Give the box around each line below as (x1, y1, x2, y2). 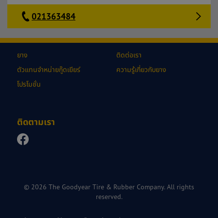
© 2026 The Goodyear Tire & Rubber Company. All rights (24, 182, 194, 191)
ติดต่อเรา (116, 51, 142, 59)
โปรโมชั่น (17, 80, 41, 88)
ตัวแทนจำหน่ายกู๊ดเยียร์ (17, 65, 80, 73)
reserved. (95, 192, 123, 200)
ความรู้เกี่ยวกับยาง (116, 65, 166, 73)
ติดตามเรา (17, 116, 55, 127)
